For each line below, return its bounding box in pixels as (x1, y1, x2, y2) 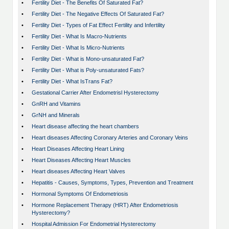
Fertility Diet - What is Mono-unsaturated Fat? (32, 56, 144, 62)
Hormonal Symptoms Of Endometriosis (32, 191, 128, 197)
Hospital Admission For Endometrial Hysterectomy (32, 221, 156, 227)
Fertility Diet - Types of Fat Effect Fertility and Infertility (32, 22, 165, 29)
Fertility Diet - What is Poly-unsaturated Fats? (32, 67, 144, 74)
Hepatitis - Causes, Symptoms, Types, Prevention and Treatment (32, 179, 193, 186)
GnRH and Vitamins (32, 101, 81, 107)
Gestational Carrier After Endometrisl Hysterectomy (32, 89, 159, 96)
